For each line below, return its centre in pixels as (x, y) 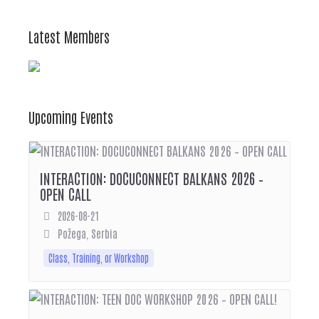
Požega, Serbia (88, 233)
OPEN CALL (66, 193)
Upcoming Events (71, 116)
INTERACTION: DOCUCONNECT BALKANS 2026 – (152, 178)
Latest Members (69, 36)
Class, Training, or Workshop (99, 257)
